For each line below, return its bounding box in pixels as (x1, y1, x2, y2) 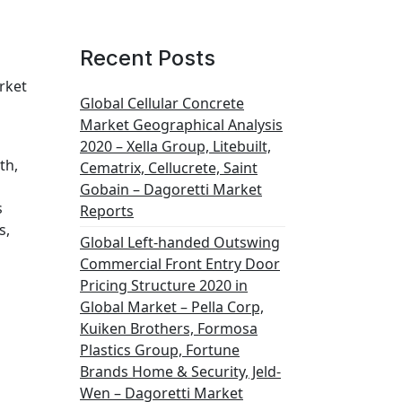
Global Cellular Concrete (80, 93, 244, 113)
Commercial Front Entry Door (80, 254, 280, 274)
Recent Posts (80, 45, 215, 71)
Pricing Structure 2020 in (80, 275, 248, 295)
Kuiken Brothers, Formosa (80, 319, 258, 338)
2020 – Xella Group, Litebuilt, (80, 136, 271, 156)
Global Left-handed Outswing (80, 232, 280, 252)
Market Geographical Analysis (80, 115, 283, 135)
